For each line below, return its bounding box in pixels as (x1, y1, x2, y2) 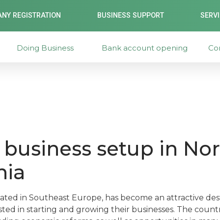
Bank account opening (102, 43, 188, 53)
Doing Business (16, 43, 74, 53)
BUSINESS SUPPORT (97, 11, 165, 20)
